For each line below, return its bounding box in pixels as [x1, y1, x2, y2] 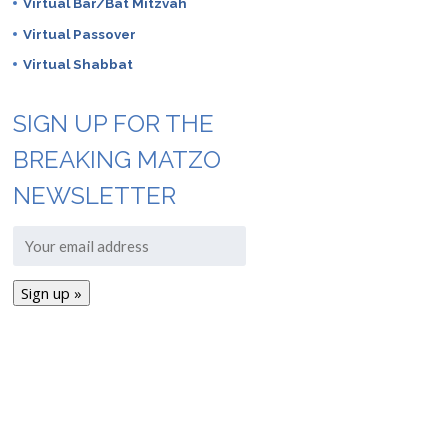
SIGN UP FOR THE [12, 109, 214, 139]
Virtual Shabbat [22, 55, 133, 72]
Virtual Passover [22, 25, 136, 42]
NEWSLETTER [12, 181, 176, 211]
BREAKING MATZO [12, 145, 221, 175]
